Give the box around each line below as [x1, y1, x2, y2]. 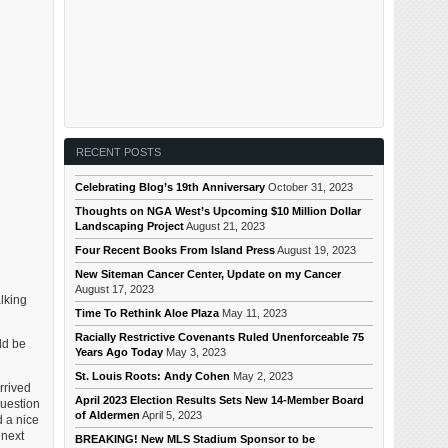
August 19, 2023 [277, 244, 357, 256]
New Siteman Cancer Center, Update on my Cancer [75, 268, 342, 280]
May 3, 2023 [166, 346, 227, 358]
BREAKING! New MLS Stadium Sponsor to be [75, 433, 316, 445]
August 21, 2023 [186, 220, 266, 232]
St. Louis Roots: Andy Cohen [75, 370, 231, 382]
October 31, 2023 [268, 181, 354, 193]
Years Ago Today [75, 346, 164, 358]
